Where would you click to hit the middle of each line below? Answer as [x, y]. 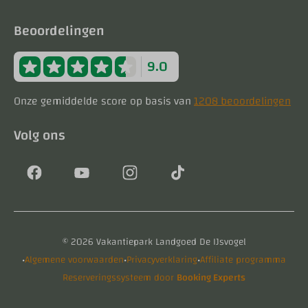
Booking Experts [211, 278]
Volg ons [40, 135]
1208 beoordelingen [242, 101]
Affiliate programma [243, 260]
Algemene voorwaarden [74, 260]
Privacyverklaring [162, 260]
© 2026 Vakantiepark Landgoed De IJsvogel [154, 242]
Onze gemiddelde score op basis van [104, 101]
